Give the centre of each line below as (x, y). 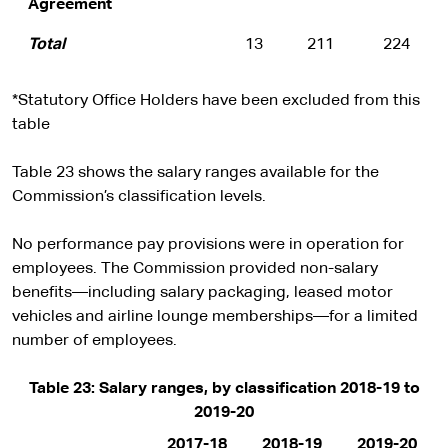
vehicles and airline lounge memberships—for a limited (215, 317)
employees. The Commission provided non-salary (195, 269)
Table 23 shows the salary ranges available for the (195, 173)
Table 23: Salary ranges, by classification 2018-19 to (224, 389)
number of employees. (94, 341)
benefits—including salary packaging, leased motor (202, 293)
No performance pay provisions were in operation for (208, 245)
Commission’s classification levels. (139, 197)
